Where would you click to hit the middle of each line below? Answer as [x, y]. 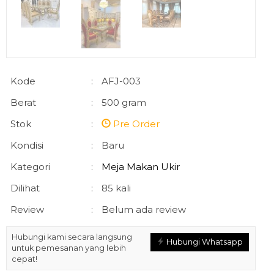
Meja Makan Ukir [141, 167]
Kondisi [27, 145]
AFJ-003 [121, 81]
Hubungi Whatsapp [204, 242]
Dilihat [25, 188]
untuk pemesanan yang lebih [69, 248]
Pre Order [135, 124]
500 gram [124, 102]
